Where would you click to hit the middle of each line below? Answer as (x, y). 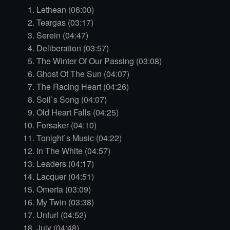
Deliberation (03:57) (72, 48)
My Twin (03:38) (65, 202)
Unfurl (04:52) (61, 215)
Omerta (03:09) (63, 189)
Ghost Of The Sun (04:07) (83, 74)
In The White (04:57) (73, 151)
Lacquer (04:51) (65, 177)
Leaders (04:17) (65, 164)
